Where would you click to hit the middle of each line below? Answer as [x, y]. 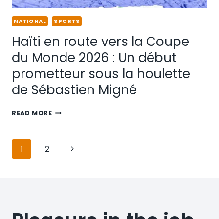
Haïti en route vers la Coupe [100, 41]
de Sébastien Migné [74, 90]
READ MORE [32, 113]
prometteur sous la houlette [101, 74]
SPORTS [67, 21]
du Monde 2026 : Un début [94, 57]
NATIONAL [30, 21]
